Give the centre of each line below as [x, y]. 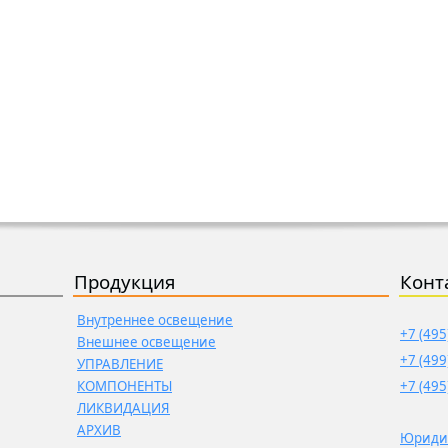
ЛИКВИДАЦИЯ [123, 408]
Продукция [124, 281]
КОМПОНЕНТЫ [124, 386]
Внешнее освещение [146, 342]
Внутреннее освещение [155, 320]
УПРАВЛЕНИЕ [120, 364]
